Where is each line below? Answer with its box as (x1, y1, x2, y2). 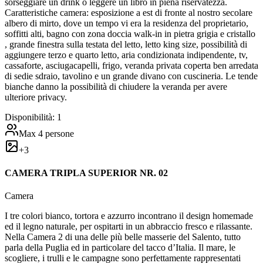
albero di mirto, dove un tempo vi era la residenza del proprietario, (5, 18, 248, 28)
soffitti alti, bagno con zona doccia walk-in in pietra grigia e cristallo (5, 28, 255, 39)
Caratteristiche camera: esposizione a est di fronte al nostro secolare (5, 7, 252, 18)
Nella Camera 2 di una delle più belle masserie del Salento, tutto (5, 232, 241, 242)
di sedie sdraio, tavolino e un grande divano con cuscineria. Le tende (5, 70, 258, 81)
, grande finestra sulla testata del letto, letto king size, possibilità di (5, 39, 247, 49)
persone (43, 128, 74, 139)
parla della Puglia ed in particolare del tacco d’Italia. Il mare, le (5, 242, 235, 253)
